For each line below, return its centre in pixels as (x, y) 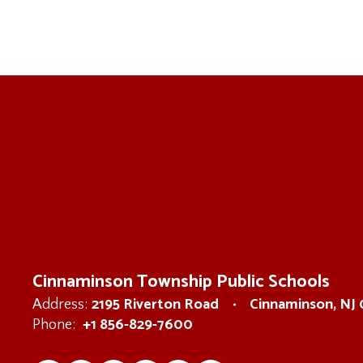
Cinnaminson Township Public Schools (181, 282)
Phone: (54, 325)
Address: (60, 305)
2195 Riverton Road (155, 305)
